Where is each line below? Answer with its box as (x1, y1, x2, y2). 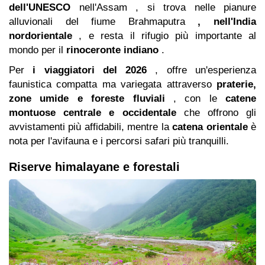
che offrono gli (176, 106, 256, 118)
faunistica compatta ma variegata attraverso (9, 78, 216, 90)
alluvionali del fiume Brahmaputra (9, 15, 198, 27)
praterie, (216, 78, 256, 90)
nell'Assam (70, 1, 135, 13)
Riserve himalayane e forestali (9, 160, 180, 173)
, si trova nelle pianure (135, 1, 256, 13)
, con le (164, 92, 225, 104)
